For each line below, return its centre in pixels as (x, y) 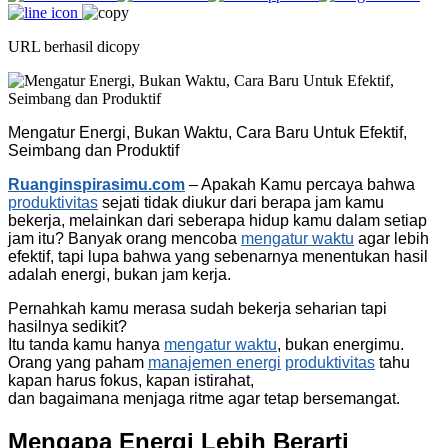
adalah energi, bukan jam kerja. (119, 274)
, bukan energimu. (340, 344)
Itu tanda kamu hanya (86, 344)
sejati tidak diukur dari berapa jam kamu (241, 202)
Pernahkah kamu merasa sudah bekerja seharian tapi (197, 308)
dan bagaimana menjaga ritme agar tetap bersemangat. (204, 398)
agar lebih (391, 238)
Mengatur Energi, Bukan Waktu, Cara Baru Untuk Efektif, (207, 132)
